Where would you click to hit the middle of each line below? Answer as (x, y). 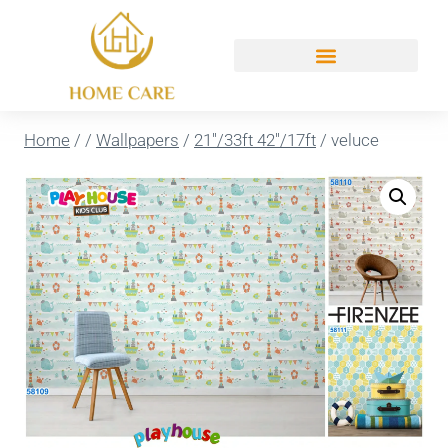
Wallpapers (137, 140)
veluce (355, 140)
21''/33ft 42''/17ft (255, 140)
